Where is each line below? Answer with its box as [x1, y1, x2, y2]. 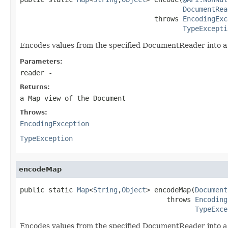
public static [20, 185, 77, 194]
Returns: [20, 83, 50, 91]
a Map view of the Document [20, 94, 126, 102]
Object [122, 185, 146, 194]
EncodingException [20, 119, 89, 128]
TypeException [20, 134, 73, 142]
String [93, 185, 118, 194]
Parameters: [20, 58, 63, 65]
